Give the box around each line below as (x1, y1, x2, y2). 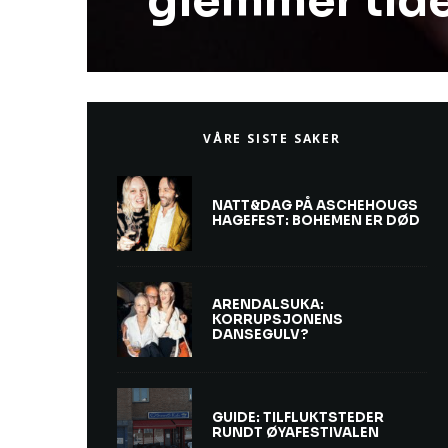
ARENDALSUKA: (212, 295, 324, 313)
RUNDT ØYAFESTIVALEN (212, 424, 379, 441)
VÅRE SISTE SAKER (203, 129, 341, 147)
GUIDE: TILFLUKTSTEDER (212, 409, 384, 426)
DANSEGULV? (212, 325, 309, 343)
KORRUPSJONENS (212, 310, 343, 328)
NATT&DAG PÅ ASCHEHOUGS (212, 197, 418, 214)
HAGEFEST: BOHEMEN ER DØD (212, 212, 420, 229)
